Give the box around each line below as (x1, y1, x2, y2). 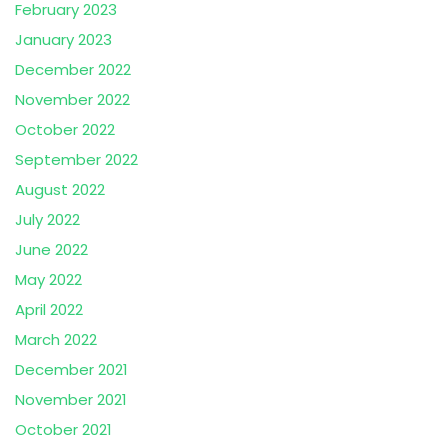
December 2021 (15, 359, 128, 381)
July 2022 (15, 209, 80, 231)
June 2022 (15, 239, 88, 261)
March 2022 (15, 329, 97, 351)
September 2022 (15, 149, 138, 171)
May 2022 (15, 269, 82, 291)
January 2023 (15, 29, 112, 51)
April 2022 (15, 299, 83, 321)
